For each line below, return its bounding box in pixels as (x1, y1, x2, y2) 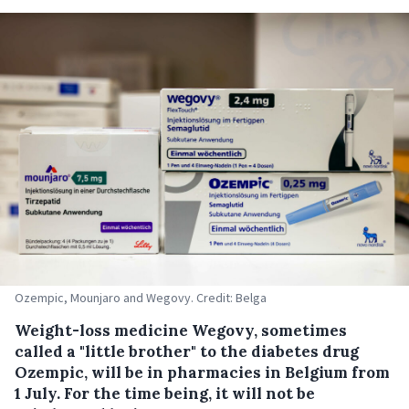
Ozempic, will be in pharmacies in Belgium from (15, 362, 390, 383)
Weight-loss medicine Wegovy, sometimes (15, 320, 347, 341)
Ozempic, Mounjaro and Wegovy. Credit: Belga (15, 288, 267, 306)
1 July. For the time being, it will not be (15, 383, 315, 404)
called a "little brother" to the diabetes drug (15, 341, 359, 362)
